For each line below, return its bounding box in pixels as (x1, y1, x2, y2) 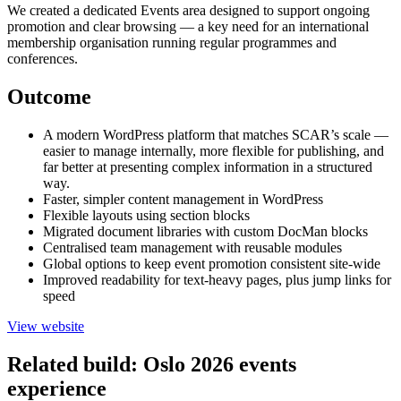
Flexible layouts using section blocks (43, 207, 250, 223)
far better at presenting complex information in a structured (43, 158, 372, 175)
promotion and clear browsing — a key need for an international (7, 19, 369, 35)
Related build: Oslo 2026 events (7, 352, 296, 376)
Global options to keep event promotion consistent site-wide (43, 255, 380, 271)
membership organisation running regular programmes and (7, 35, 337, 51)
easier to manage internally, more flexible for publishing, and (43, 142, 384, 158)
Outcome (7, 85, 91, 109)
